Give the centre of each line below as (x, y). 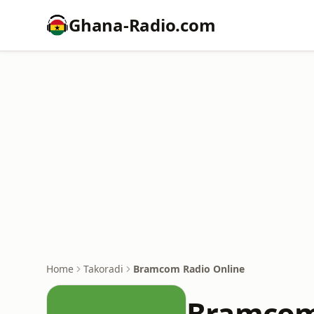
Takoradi (103, 269)
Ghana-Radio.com (142, 25)
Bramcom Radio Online (189, 269)
